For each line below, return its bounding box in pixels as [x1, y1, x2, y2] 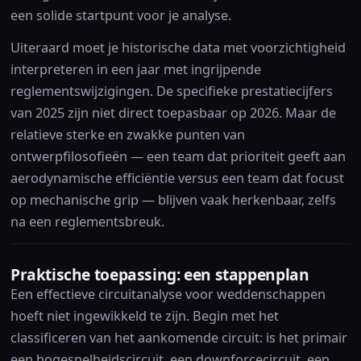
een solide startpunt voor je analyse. [10, 6, 231, 25]
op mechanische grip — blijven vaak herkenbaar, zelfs [10, 191, 336, 210]
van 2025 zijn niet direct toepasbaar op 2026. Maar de [10, 104, 336, 122]
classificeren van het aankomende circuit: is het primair [10, 328, 347, 346]
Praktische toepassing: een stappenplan [10, 263, 309, 285]
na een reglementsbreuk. [10, 213, 164, 231]
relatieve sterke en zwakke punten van [10, 126, 245, 144]
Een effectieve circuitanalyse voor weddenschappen [10, 284, 326, 303]
